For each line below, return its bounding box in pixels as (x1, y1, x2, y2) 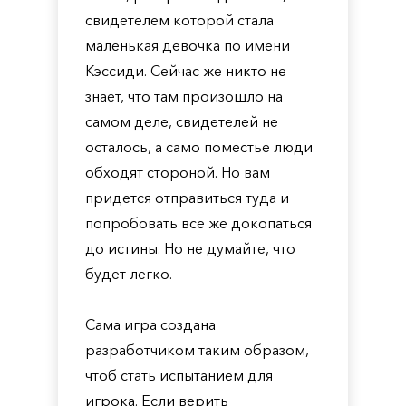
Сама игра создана (85, 315, 216, 333)
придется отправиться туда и (85, 188, 289, 207)
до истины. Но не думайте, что (85, 239, 295, 257)
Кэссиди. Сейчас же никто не (85, 62, 286, 80)
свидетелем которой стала (85, 11, 274, 29)
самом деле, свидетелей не (85, 112, 278, 130)
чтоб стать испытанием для (85, 366, 273, 384)
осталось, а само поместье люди (85, 138, 313, 156)
